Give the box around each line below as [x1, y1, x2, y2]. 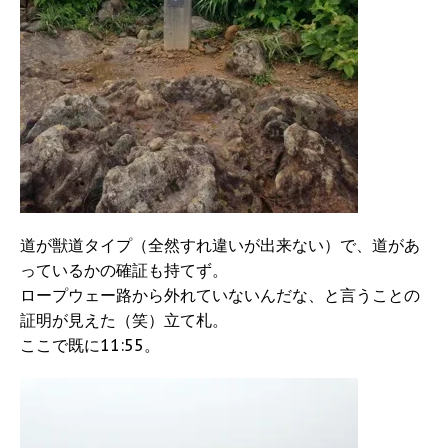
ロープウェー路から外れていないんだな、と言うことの [20, 285, 420, 306]
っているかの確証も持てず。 [20, 260, 228, 281]
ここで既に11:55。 [20, 335, 160, 356]
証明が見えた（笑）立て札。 [20, 310, 228, 331]
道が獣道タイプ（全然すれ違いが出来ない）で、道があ [20, 235, 420, 256]
